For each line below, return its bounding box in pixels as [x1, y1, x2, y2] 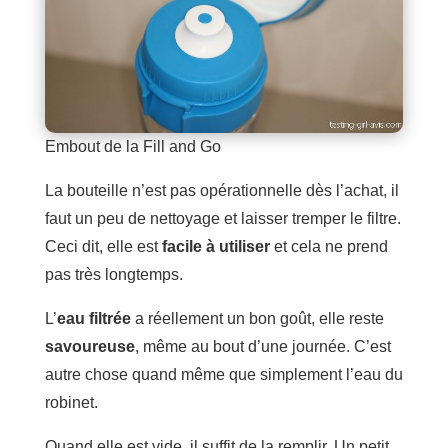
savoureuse [44, 338, 135, 356]
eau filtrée [56, 310, 131, 328]
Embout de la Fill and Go [44, 138, 221, 156]
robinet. [44, 394, 98, 412]
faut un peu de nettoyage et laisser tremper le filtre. [44, 210, 401, 228]
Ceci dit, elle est [44, 238, 162, 256]
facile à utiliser [161, 238, 270, 256]
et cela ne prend [269, 238, 388, 256]
